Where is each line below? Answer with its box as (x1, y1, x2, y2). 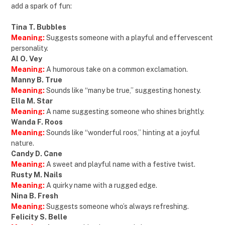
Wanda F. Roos (11, 118, 63, 127)
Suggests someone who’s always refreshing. (46, 202, 189, 211)
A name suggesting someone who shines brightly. (45, 107, 204, 116)
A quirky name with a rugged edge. (46, 181, 157, 190)
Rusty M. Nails (11, 171, 62, 179)
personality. (11, 44, 48, 53)
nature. (11, 139, 34, 148)
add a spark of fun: (11, 2, 72, 11)
